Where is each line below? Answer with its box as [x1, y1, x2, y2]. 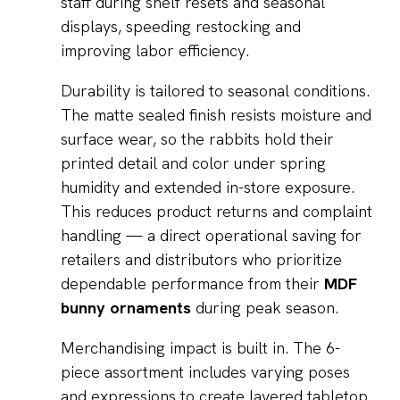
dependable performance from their [61, 273, 324, 295]
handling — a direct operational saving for [61, 225, 362, 246]
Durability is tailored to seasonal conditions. [61, 80, 370, 102]
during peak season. [191, 297, 338, 319]
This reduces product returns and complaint [61, 201, 372, 222]
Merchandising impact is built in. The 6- [61, 337, 340, 359]
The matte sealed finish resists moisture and [61, 104, 371, 126]
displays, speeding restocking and [61, 16, 301, 37]
